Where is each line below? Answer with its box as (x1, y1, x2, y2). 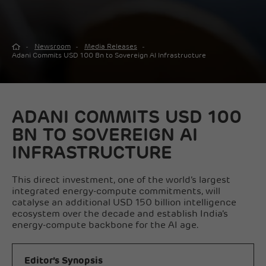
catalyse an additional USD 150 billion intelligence (12, 198, 236, 208)
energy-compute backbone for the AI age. (12, 220, 199, 230)
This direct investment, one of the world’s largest (12, 175, 230, 185)
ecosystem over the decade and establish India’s (12, 209, 228, 219)
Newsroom (34, 43, 71, 50)
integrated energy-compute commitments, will (12, 186, 220, 197)
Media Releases (84, 43, 137, 50)
